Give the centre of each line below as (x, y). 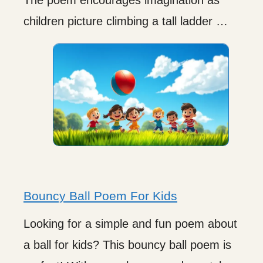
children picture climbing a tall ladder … (126, 21)
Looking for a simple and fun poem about (130, 223)
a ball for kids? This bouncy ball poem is (127, 245)
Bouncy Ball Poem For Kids (100, 195)
